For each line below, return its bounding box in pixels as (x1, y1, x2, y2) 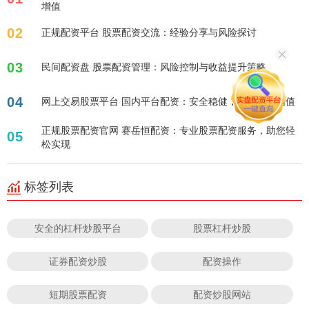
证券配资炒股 (48, 254, 107, 268)
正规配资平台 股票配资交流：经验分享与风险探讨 (102, 25, 257, 39)
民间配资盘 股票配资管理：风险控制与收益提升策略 (41, 59, 266, 73)
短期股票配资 (48, 287, 107, 301)
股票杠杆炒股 (193, 221, 252, 235)
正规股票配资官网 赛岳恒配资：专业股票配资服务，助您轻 (41, 123, 295, 137)
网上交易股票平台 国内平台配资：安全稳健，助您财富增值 (41, 94, 295, 108)
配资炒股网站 (193, 287, 252, 301)
